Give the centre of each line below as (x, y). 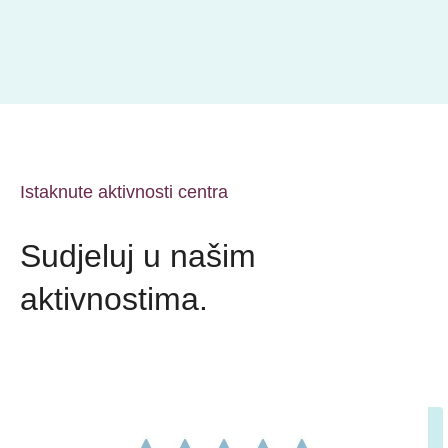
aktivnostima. (114, 299)
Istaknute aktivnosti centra (124, 192)
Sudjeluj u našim (138, 256)
